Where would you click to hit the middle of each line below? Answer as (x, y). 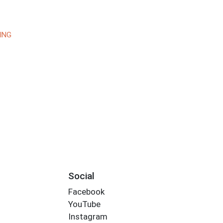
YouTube (84, 204)
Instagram (88, 217)
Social (81, 176)
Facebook (86, 192)
